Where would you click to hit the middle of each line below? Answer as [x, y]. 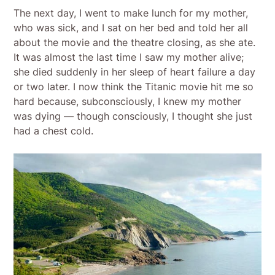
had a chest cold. [54, 130]
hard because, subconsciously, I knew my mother [128, 101]
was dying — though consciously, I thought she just [133, 116]
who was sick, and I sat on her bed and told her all [131, 27]
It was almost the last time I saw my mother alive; [129, 57]
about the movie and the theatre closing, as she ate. [135, 42]
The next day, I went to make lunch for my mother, [131, 13]
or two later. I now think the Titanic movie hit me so [134, 86]
